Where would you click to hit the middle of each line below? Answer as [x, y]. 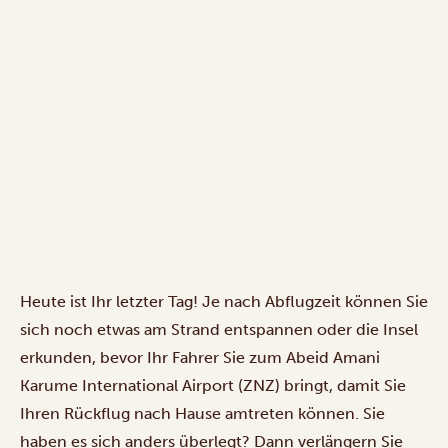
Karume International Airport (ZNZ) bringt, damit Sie [213, 385]
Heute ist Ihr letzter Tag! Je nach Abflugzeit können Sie [224, 301]
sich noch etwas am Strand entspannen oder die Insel [219, 329]
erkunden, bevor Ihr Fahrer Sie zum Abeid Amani [200, 357]
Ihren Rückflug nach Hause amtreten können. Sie [202, 413]
